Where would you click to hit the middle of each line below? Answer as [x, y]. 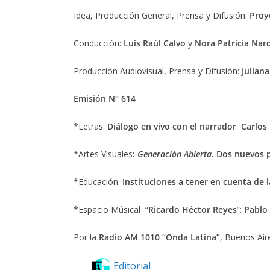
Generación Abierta [174, 154]
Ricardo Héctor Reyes [193, 210]
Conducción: [99, 43]
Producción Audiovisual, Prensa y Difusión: [158, 71]
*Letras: [89, 127]
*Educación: [98, 182]
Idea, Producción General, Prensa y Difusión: [160, 16]
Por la [86, 237]
